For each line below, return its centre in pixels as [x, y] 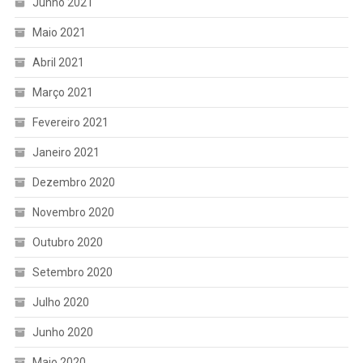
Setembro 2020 [72, 273]
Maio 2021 [59, 33]
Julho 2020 [60, 303]
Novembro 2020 [73, 213]
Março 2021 [62, 93]
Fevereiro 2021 [70, 123]
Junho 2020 [62, 333]
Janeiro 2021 [66, 153]
